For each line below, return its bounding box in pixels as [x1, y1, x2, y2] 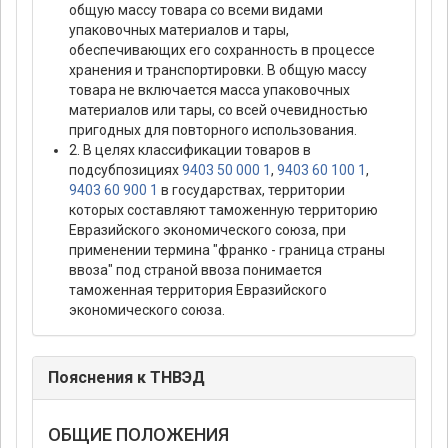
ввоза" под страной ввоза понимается [69, 262, 322, 279]
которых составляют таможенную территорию [69, 202, 378, 219]
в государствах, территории [158, 182, 345, 199]
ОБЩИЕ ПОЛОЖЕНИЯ [48, 424, 229, 446]
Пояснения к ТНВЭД [48, 368, 205, 388]
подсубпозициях [69, 162, 182, 179]
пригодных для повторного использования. [69, 122, 357, 139]
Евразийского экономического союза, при [69, 222, 346, 239]
